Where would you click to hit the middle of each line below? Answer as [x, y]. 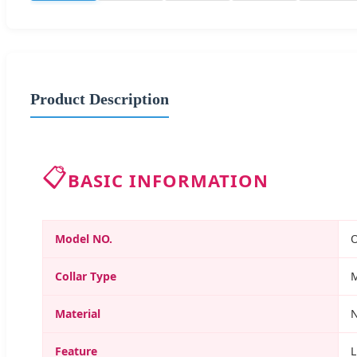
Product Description [100, 98]
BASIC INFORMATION [168, 180]
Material [78, 313]
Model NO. [84, 238]
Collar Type [86, 276]
